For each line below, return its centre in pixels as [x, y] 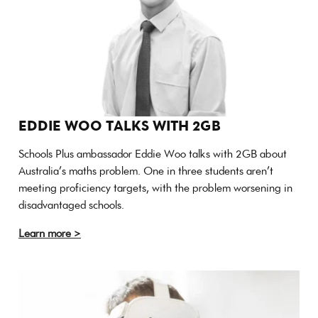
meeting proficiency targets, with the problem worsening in [155, 187]
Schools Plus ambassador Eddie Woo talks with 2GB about [153, 153]
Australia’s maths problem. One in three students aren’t [146, 170]
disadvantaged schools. [71, 204]
